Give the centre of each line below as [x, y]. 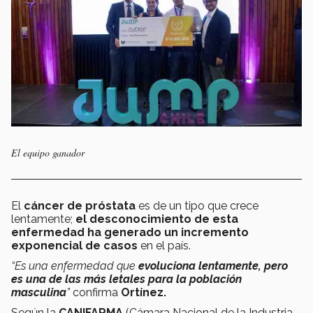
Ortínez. [144, 293]
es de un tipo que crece [197, 206]
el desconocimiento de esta [157, 219]
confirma [95, 293]
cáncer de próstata [80, 206]
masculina [39, 293]
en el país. [164, 246]
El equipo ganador [48, 153]
